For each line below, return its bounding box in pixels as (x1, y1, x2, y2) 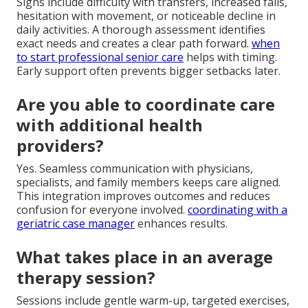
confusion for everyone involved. (16, 201, 188, 217)
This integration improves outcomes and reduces (16, 188, 270, 203)
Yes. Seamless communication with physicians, (16, 160, 253, 176)
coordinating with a (188, 201, 287, 217)
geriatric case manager (16, 215, 135, 231)
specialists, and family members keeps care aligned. (16, 174, 280, 190)
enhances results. (135, 215, 228, 231)
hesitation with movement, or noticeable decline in (16, 8, 276, 23)
